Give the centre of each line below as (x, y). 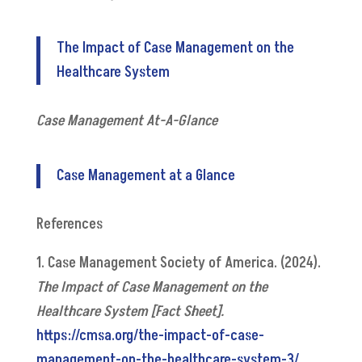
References (71, 225)
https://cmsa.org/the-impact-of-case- (150, 336)
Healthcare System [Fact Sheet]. (130, 312)
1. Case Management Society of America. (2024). (178, 263)
